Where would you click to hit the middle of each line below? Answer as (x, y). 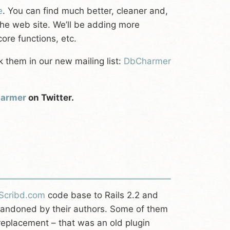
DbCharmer (147, 61)
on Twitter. (50, 97)
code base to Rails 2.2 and (102, 195)
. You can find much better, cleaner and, (85, 11)
